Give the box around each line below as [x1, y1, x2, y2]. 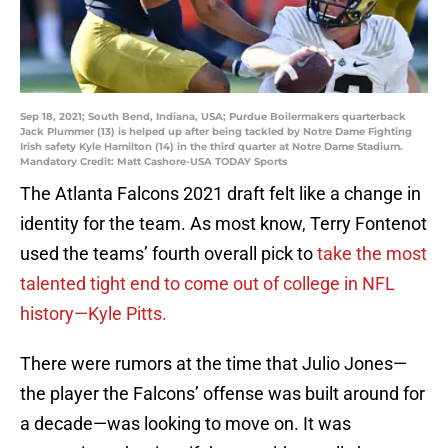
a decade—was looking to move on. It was [20, 413, 351, 435]
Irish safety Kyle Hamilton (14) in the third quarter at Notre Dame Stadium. [20, 140, 403, 154]
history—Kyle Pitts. [20, 303, 167, 325]
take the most [317, 243, 427, 265]
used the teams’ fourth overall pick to [20, 243, 317, 265]
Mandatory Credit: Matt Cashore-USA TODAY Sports [20, 155, 287, 169]
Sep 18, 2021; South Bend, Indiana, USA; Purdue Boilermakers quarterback [20, 110, 406, 124]
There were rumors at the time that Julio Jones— [20, 353, 407, 375]
